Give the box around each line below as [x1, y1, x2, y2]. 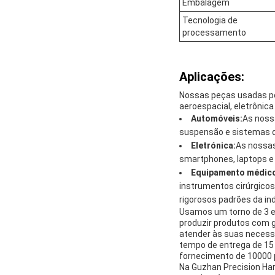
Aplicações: [179, 69, 244, 84]
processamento [182, 27, 246, 37]
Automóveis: [191, 113, 242, 123]
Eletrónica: [191, 140, 236, 150]
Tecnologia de [182, 15, 238, 25]
